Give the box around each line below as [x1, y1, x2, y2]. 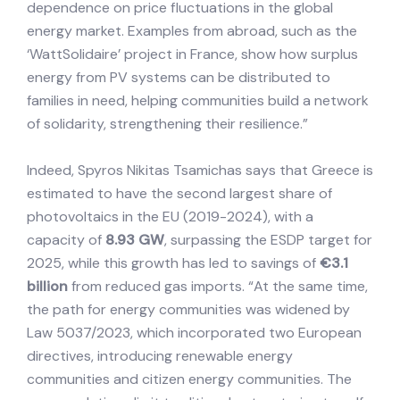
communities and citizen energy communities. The [27, 370, 352, 389]
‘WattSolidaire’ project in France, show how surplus [27, 45, 358, 64]
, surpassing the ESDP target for [164, 230, 372, 250]
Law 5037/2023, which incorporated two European [27, 323, 362, 343]
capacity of [27, 230, 105, 250]
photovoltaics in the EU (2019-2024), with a [27, 207, 313, 227]
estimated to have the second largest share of [27, 184, 332, 204]
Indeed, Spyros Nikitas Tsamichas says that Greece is [27, 161, 373, 180]
